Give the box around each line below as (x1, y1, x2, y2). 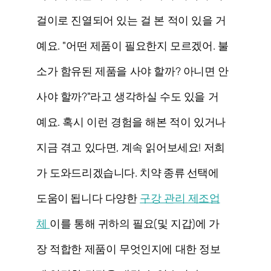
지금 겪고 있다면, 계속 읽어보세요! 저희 (36, 141, 225, 155)
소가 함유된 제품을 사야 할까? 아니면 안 (36, 65, 229, 79)
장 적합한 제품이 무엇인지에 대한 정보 (36, 243, 221, 256)
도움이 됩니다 (36, 192, 103, 206)
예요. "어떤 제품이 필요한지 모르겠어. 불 (36, 39, 229, 53)
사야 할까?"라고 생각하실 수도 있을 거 (36, 90, 219, 104)
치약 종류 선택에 (140, 166, 219, 180)
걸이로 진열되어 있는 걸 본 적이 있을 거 (36, 14, 226, 28)
